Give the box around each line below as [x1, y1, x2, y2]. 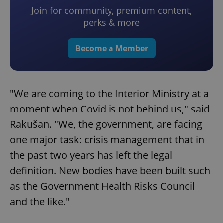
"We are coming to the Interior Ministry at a [10, 87, 209, 101]
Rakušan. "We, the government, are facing [10, 117, 202, 131]
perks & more [83, 16, 140, 29]
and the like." [10, 195, 70, 209]
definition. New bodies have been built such [10, 164, 210, 178]
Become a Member [75, 43, 148, 54]
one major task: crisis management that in [10, 133, 204, 147]
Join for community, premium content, [31, 4, 192, 17]
